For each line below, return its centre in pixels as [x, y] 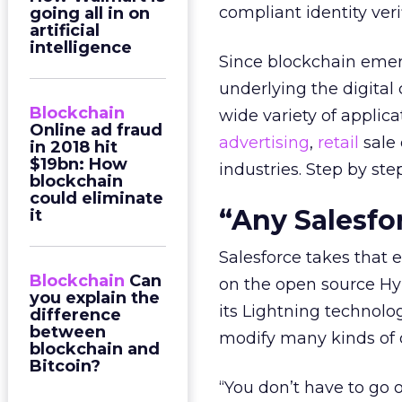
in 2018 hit [74, 147]
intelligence [81, 48]
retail [338, 143]
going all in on [90, 13]
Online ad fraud [96, 130]
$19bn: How [79, 164]
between [68, 332]
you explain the [95, 298]
